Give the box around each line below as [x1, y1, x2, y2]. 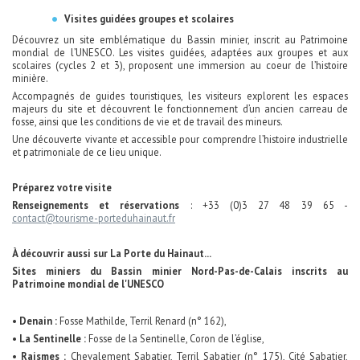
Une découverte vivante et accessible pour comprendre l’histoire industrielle [12, 133, 348, 146]
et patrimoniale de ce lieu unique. [12, 145, 162, 159]
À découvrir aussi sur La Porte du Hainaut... [12, 247, 211, 260]
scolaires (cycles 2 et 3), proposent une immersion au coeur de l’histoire [12, 59, 348, 72]
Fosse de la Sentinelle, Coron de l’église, [88, 332, 264, 346]
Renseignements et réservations [12, 198, 190, 212]
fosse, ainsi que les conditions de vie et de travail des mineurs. [12, 115, 283, 129]
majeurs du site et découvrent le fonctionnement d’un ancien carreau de [12, 102, 348, 116]
